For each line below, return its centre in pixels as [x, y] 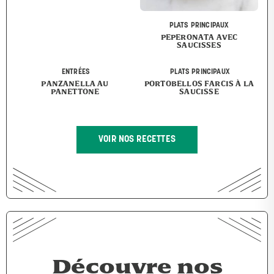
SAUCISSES [199, 45]
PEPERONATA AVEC [199, 37]
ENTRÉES [76, 72]
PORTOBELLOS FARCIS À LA [199, 84]
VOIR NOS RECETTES [137, 140]
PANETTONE [75, 92]
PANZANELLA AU [75, 84]
